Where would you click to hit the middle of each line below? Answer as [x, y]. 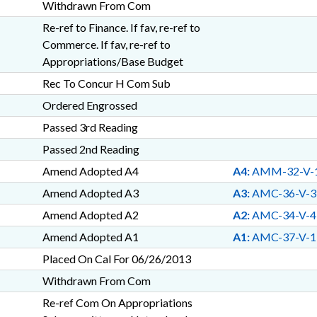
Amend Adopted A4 [90, 171]
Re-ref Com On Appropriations [117, 302]
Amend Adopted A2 [90, 215]
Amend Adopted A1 [90, 237]
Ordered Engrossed [90, 105]
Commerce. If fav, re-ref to [106, 44]
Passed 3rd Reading [90, 127]
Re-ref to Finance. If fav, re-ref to [121, 27]
